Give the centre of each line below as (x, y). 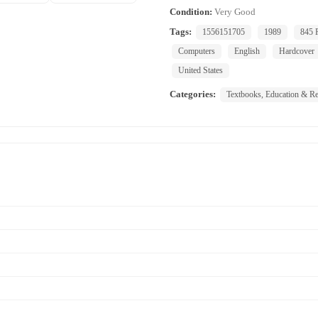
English (247, 51)
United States (201, 71)
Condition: (191, 12)
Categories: (193, 94)
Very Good (235, 12)
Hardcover (297, 51)
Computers (197, 51)
